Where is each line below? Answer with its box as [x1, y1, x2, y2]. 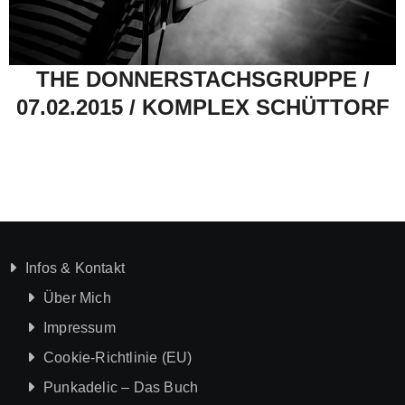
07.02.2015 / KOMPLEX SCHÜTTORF [15, 95, 390, 120]
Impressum [42, 319, 116, 335]
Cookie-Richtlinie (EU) [42, 349, 193, 365]
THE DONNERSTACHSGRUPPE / [35, 67, 370, 92]
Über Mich [42, 289, 111, 306]
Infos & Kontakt [24, 259, 125, 276]
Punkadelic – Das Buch [42, 379, 199, 395]
